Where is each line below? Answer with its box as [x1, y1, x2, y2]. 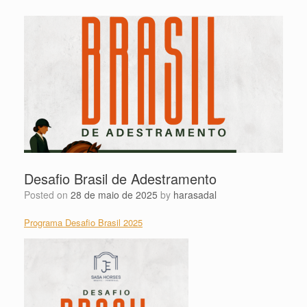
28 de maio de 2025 [71, 187, 158, 201]
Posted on [30, 187, 71, 201]
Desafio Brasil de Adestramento [24, 168, 217, 188]
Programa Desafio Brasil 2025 [24, 215, 143, 229]
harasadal [173, 187, 217, 201]
